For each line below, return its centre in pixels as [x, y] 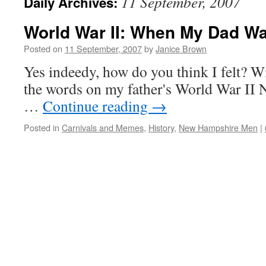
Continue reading [97, 106]
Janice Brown [181, 48]
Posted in [42, 127]
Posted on [43, 48]
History [161, 127]
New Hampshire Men [218, 127]
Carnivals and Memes [103, 127]
